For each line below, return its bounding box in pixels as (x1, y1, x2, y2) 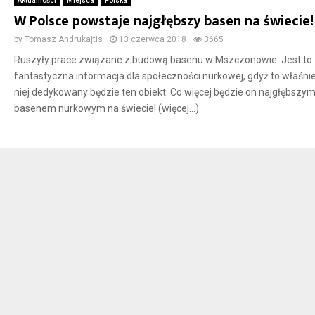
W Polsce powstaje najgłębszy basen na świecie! (13, 9, 314, 34)
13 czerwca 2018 (118, 34, 186, 45)
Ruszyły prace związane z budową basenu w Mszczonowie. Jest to (13, 54, 312, 66)
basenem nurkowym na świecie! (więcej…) (13, 103, 199, 115)
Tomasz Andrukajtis (24, 34, 103, 45)
